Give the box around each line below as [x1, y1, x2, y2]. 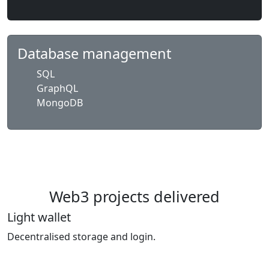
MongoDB [37, 96, 83, 109]
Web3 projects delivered [49, 186, 220, 207]
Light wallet [7, 209, 71, 225]
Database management [17, 44, 171, 63]
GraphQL [37, 82, 78, 95]
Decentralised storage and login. [7, 230, 156, 243]
